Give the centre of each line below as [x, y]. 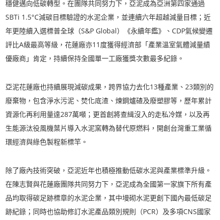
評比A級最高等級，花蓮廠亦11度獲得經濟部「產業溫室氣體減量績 [108, 44]
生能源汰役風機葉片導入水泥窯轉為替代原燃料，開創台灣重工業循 [109, 128]
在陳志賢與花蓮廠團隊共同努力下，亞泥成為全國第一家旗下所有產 [109, 184]
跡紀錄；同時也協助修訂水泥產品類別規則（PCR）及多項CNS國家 [108, 211]
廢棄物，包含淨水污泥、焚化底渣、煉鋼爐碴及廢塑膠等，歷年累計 [109, 100]
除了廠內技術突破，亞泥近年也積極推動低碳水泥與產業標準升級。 [109, 170]
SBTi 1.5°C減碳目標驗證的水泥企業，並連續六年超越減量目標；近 [108, 17]
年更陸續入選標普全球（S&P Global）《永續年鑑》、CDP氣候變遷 [109, 31]
